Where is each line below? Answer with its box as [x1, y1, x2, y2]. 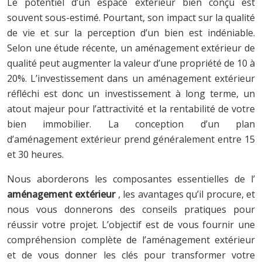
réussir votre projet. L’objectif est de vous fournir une [7, 218, 255, 231]
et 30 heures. [7, 147, 64, 161]
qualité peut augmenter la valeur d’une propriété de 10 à [7, 56, 255, 70]
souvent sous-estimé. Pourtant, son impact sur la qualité [7, 11, 255, 24]
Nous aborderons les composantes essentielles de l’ [7, 172, 255, 185]
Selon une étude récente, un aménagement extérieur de [7, 41, 255, 54]
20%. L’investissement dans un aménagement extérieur [7, 71, 255, 85]
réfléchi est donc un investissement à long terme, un [7, 87, 255, 100]
